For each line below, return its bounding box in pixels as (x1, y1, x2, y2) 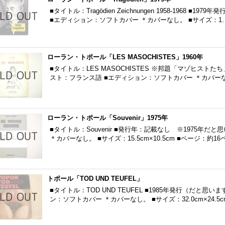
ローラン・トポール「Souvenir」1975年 (47, 114, 168, 122)
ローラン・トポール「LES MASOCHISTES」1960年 (47, 53, 203, 61)
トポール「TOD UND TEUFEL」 (47, 175, 143, 182)
